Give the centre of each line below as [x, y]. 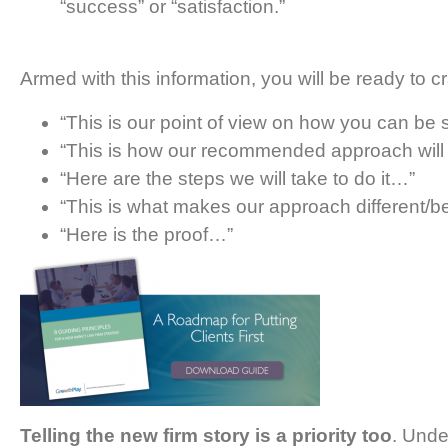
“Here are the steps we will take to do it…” [237, 178]
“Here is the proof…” [146, 234]
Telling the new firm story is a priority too [206, 435]
